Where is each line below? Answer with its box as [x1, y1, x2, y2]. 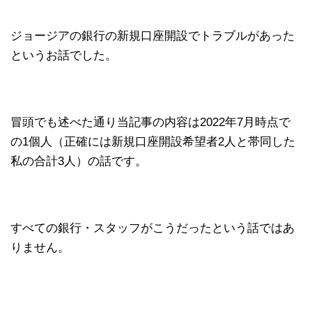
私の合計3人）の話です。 [10, 154, 147, 168]
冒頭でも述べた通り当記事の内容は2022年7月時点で [10, 115, 290, 129]
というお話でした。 [10, 48, 117, 62]
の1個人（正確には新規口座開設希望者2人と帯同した [10, 134, 295, 148]
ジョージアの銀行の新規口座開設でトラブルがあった [10, 29, 295, 42]
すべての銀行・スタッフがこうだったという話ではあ [10, 221, 295, 235]
